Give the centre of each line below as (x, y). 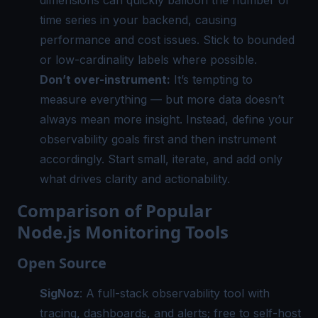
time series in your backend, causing (138, 20)
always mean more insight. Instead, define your (167, 119)
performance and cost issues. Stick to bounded (167, 39)
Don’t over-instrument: (105, 79)
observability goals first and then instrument (158, 139)
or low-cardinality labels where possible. (148, 59)
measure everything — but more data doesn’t (162, 99)
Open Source (62, 263)
